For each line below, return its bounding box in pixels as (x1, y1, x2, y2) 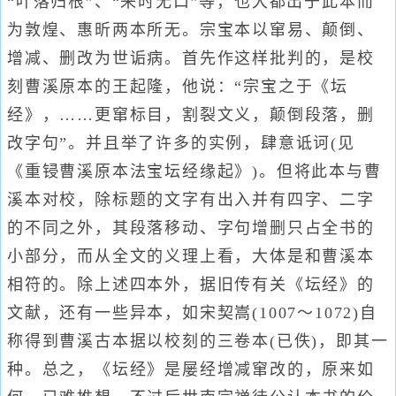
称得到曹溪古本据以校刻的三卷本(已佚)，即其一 (7, 332, 389, 350)
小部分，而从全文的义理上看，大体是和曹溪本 (7, 247, 375, 265)
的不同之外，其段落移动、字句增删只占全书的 (7, 219, 375, 237)
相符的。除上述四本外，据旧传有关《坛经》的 (7, 276, 375, 293)
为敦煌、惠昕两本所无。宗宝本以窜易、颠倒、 (7, 21, 375, 39)
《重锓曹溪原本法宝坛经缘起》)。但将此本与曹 (7, 163, 382, 180)
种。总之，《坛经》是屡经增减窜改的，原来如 (7, 361, 375, 378)
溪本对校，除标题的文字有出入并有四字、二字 (7, 191, 375, 209)
